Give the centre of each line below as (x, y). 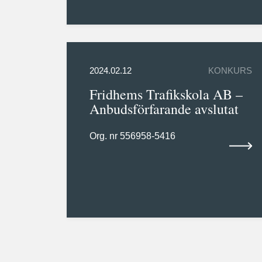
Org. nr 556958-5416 (132, 136)
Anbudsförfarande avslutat (164, 109)
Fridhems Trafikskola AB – (166, 94)
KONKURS (230, 71)
